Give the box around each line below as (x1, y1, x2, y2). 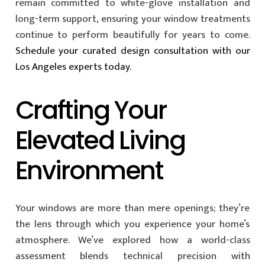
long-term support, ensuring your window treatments (15, 10, 250, 27)
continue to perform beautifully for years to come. (15, 26, 250, 43)
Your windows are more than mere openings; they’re (15, 200, 250, 217)
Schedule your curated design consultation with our (15, 42, 250, 59)
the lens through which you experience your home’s (15, 216, 250, 233)
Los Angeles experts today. (15, 58, 131, 75)
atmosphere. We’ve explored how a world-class (15, 232, 250, 249)
